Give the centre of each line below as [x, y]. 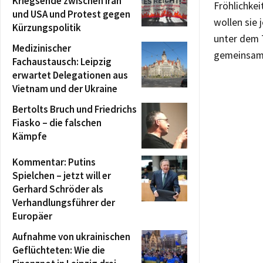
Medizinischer [42, 48]
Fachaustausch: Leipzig [62, 61]
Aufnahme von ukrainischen [71, 236]
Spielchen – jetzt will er [62, 175]
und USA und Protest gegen [71, 14]
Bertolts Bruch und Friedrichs [75, 109]
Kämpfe [30, 136]
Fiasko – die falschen [57, 122]
